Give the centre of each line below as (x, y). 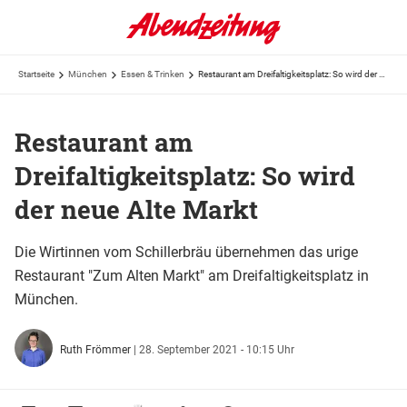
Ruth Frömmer (95, 349)
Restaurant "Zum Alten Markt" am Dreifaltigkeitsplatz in (192, 275)
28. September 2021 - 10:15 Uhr (216, 349)
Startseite (36, 74)
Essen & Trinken (153, 74)
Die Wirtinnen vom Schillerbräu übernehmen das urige (186, 252)
